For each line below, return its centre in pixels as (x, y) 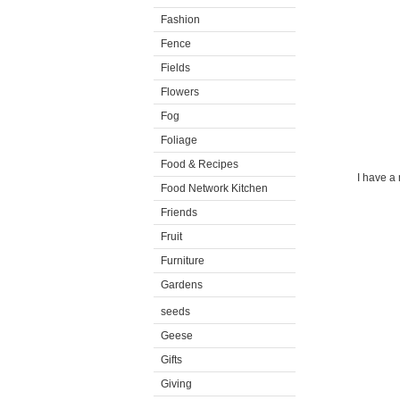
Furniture (183, 261)
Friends (179, 212)
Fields (175, 68)
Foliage (179, 140)
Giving (176, 384)
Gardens (182, 285)
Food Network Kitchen (214, 188)
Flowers (180, 92)
